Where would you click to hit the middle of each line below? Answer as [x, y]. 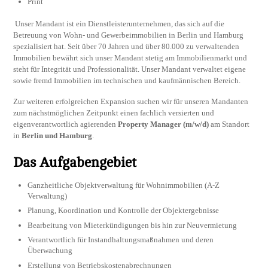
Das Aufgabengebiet [75, 162]
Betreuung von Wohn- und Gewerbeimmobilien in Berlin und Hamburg [129, 35]
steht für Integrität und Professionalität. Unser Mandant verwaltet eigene [130, 69]
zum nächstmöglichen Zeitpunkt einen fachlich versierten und [114, 112]
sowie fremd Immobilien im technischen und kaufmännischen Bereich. [127, 81]
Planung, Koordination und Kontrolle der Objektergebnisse [124, 211]
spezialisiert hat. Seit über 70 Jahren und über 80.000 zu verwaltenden [127, 47]
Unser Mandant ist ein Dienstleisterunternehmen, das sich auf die [119, 24]
